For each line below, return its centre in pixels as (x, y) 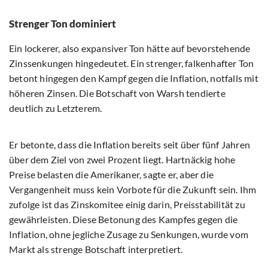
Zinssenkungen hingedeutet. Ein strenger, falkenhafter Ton (132, 63)
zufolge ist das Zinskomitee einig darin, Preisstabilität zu (127, 205)
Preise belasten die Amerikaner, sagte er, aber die (112, 175)
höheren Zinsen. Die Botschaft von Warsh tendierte (117, 93)
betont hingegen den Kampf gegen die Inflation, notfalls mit (134, 78)
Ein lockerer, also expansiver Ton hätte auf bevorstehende (130, 48)
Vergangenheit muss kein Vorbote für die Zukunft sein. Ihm (133, 190)
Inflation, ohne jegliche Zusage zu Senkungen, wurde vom (129, 234)
